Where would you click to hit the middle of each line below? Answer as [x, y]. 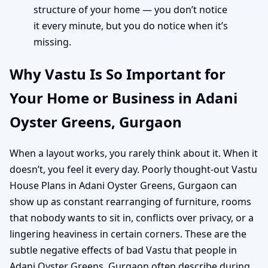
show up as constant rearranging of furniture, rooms [130, 202]
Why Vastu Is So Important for [118, 74]
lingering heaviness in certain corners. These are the [128, 234]
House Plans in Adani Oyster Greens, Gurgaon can [123, 186]
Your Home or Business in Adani [124, 98]
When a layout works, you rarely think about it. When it [134, 153]
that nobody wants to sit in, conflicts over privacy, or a [132, 218]
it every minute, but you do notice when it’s [131, 25]
